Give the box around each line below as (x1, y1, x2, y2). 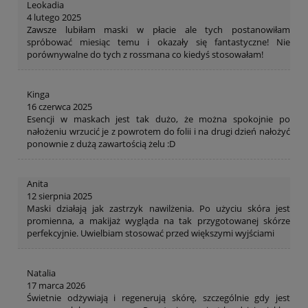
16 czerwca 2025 (27, 100, 92, 113)
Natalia (27, 267, 56, 280)
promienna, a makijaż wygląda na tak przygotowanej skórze (27, 214, 290, 228)
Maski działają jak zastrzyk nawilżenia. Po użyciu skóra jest (27, 202, 290, 215)
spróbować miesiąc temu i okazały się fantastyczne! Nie (27, 36, 290, 49)
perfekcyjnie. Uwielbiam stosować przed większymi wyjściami (27, 227, 274, 240)
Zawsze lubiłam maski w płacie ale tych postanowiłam (27, 23, 290, 36)
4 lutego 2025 (27, 11, 81, 24)
